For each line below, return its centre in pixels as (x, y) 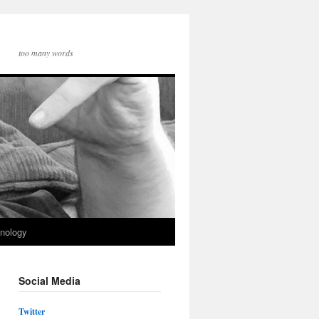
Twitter (32, 312)
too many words (46, 53)
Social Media (49, 281)
